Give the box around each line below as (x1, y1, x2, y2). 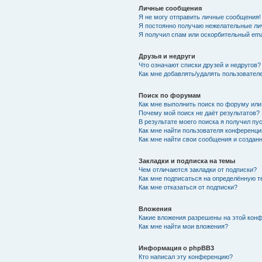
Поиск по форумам (138, 92, 201, 99)
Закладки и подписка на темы (138, 157, 235, 164)
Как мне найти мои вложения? (138, 223, 228, 230)
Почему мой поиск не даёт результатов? (138, 109, 260, 116)
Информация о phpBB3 (138, 244, 214, 251)
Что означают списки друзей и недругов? (138, 61, 261, 68)
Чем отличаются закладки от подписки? (138, 166, 257, 173)
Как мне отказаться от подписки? (138, 184, 237, 191)
